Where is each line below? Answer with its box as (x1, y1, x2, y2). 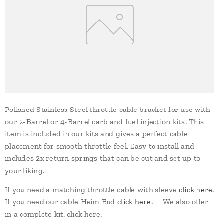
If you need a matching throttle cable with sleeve (5, 185, 177, 195)
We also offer (154, 197, 209, 207)
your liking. (5, 166, 44, 175)
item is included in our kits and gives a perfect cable (5, 129, 188, 139)
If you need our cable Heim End (5, 197, 117, 207)
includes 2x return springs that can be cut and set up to (5, 153, 201, 163)
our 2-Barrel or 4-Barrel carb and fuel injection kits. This (5, 117, 204, 127)
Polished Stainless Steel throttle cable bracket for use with (5, 105, 211, 114)
